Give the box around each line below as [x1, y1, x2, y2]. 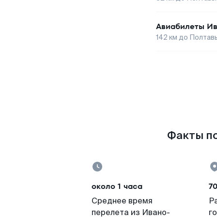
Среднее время [92, 196, 153, 206]
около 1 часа [92, 181, 142, 192]
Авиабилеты [156, 21, 204, 32]
